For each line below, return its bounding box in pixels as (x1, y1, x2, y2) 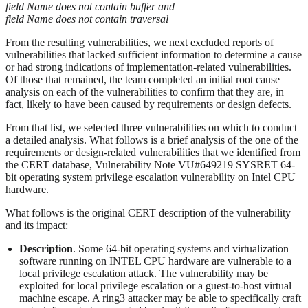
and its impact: (5, 219, 68, 232)
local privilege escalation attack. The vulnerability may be (19, 267, 268, 280)
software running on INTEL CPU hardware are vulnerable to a (19, 255, 291, 267)
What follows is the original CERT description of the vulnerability (5, 207, 291, 219)
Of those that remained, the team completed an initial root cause (5, 74, 280, 86)
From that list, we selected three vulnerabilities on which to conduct (5, 122, 297, 134)
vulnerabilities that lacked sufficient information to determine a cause (5, 49, 302, 61)
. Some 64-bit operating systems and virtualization (73, 243, 289, 255)
